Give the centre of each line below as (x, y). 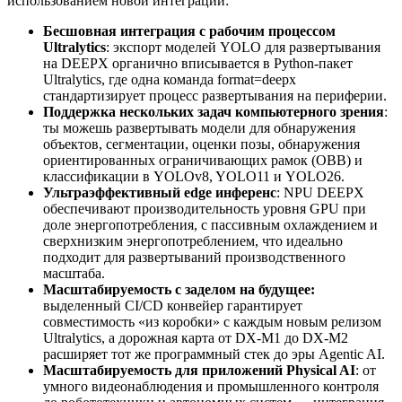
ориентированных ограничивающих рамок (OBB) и (203, 161)
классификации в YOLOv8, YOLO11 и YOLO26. (194, 177)
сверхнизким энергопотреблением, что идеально (193, 241)
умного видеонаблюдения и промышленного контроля (211, 387)
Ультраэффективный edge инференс (160, 193)
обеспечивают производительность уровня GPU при (205, 209)
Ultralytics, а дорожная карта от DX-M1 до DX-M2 (196, 338)
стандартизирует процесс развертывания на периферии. (215, 96)
